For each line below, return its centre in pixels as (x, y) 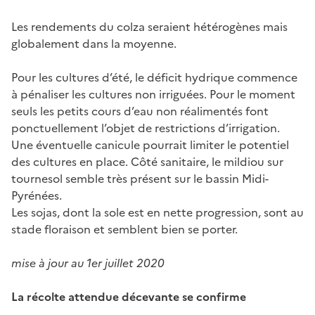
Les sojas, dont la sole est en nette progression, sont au (157, 212)
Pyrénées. (37, 195)
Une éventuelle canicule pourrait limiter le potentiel (150, 144)
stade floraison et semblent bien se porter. (124, 229)
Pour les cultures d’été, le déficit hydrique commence (154, 77)
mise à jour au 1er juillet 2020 (88, 263)
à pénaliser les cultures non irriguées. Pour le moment (153, 94)
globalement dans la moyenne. (94, 43)
